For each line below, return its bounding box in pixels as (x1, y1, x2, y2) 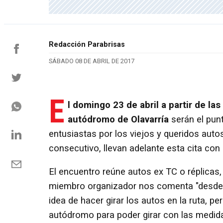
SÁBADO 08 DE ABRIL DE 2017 (49, 57, 134, 65)
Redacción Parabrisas (49, 40, 125, 49)
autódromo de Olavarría (68, 113, 169, 125)
